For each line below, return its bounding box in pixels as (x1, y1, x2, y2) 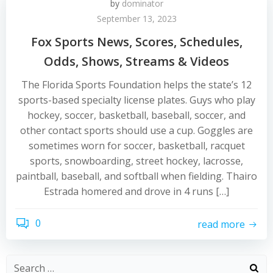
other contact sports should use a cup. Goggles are (20, 124, 253, 137)
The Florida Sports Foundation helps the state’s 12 (21, 78, 252, 91)
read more (197, 217, 245, 231)
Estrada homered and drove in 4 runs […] (44, 185, 229, 198)
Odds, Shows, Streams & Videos (44, 53, 229, 69)
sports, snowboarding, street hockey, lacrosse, (30, 154, 243, 168)
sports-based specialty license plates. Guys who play (18, 93, 255, 107)
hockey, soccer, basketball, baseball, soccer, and (27, 108, 246, 122)
